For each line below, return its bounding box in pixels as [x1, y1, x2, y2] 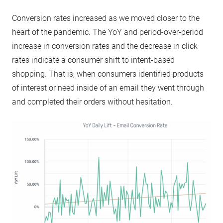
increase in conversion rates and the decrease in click [12, 41, 198, 51]
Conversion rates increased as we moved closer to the [12, 13, 200, 23]
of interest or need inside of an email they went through [12, 83, 204, 93]
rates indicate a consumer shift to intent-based [12, 55, 175, 65]
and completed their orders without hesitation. [12, 97, 173, 107]
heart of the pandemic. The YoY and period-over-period [12, 27, 203, 37]
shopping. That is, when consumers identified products [12, 69, 204, 79]
